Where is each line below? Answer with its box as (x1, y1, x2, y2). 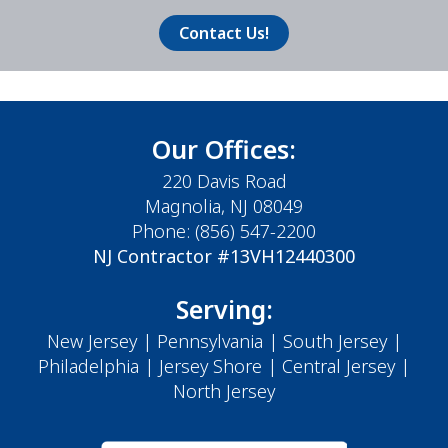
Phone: (132, 218, 195, 243)
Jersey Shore (159, 353, 262, 378)
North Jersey (173, 378, 275, 403)
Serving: (175, 291, 273, 326)
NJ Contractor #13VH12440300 (93, 243, 355, 268)
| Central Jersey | (262, 353, 410, 378)
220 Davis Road (161, 168, 287, 193)
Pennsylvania (156, 328, 263, 353)
